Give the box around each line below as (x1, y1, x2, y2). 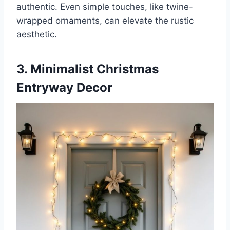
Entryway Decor (16, 80, 112, 95)
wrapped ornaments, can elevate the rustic (16, 15, 194, 26)
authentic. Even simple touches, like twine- (16, 1, 193, 12)
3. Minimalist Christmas (16, 61, 159, 76)
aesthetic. (16, 29, 57, 40)
